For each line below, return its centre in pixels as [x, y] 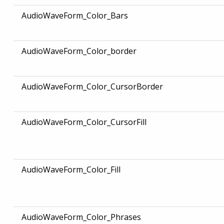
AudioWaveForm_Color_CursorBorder [92, 87]
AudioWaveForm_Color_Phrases [81, 217]
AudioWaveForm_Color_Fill [71, 170]
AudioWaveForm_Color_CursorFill [84, 122]
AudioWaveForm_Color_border [79, 51]
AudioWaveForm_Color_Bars [74, 16]
